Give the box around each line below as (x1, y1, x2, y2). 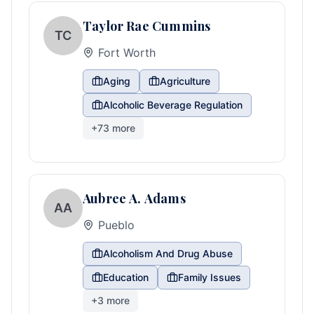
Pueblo (98, 218, 135, 232)
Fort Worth (98, 46, 156, 60)
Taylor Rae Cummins (83, 18, 211, 34)
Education (103, 271, 149, 283)
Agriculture (160, 75, 210, 87)
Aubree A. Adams (83, 190, 186, 207)
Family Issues (178, 271, 241, 283)
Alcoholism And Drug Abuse (103, 247, 233, 259)
